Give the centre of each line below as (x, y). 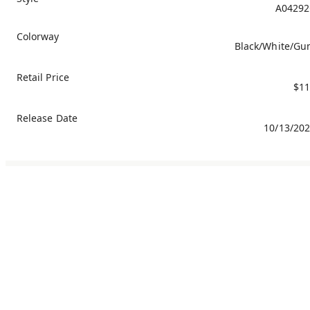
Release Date (47, 118)
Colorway (38, 36)
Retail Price (43, 77)
